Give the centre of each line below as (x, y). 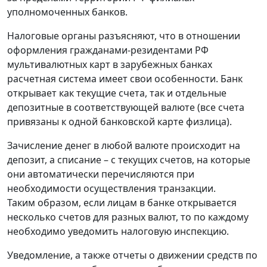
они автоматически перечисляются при (101, 174)
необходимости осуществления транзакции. (111, 189)
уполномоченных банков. (67, 12)
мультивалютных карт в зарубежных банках (110, 65)
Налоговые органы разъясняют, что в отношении (124, 36)
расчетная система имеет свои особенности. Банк (125, 79)
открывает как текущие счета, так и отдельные (117, 93)
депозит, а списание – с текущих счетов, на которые (129, 160)
